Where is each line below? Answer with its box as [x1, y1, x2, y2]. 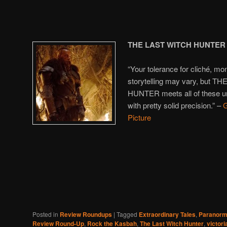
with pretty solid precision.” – [128, 100, 223, 111]
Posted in [32, 209, 58, 218]
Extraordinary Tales [139, 209, 196, 219]
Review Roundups [60, 209, 112, 219]
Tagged [117, 209, 137, 218]
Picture [128, 112, 152, 123]
